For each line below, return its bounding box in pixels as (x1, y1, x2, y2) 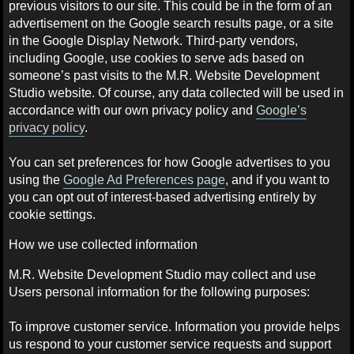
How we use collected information (9, 237, 198, 251)
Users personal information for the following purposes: (9, 284, 311, 299)
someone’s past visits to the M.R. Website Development (9, 68, 320, 82)
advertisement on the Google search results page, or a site (9, 16, 334, 30)
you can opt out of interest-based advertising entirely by (9, 190, 317, 204)
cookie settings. (9, 207, 96, 221)
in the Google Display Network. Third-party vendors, (9, 33, 299, 47)
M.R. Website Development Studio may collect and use (9, 267, 317, 281)
